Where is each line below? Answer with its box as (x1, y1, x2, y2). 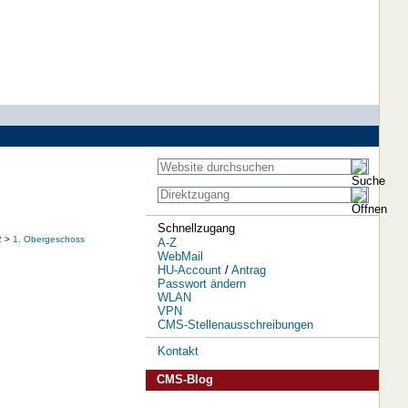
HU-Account (157, 263, 221, 278)
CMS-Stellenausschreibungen (157, 318, 313, 332)
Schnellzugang (157, 221, 235, 236)
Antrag (230, 263, 266, 278)
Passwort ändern (157, 277, 246, 291)
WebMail (157, 250, 203, 264)
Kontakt (157, 343, 199, 358)
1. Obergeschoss (12, 234, 85, 245)
